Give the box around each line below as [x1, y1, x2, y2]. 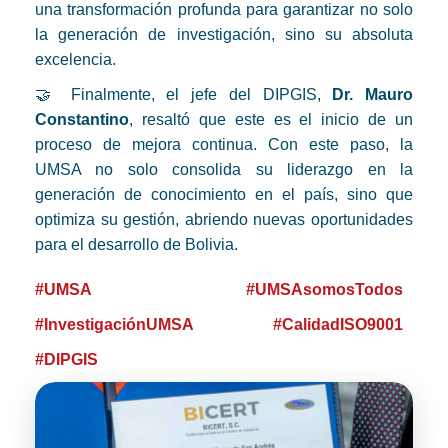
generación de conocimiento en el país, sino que [35, 186, 413, 204]
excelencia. [35, 51, 116, 69]
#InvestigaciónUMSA [35, 316, 194, 334]
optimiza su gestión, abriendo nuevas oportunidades [35, 211, 413, 229]
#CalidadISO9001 [273, 316, 403, 334]
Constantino [35, 111, 129, 129]
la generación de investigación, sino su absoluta [35, 26, 413, 44]
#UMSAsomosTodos [246, 281, 403, 299]
